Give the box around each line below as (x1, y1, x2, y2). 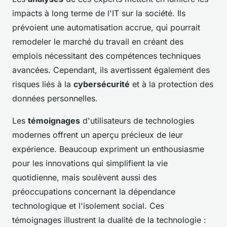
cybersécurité (73, 79, 130, 90)
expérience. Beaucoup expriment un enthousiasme (12, 144, 204, 155)
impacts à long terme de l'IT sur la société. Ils (12, 8, 185, 19)
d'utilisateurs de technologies (80, 116, 194, 126)
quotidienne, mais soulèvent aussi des (12, 172, 157, 183)
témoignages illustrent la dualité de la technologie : (12, 215, 206, 225)
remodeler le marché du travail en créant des (12, 36, 183, 47)
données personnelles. (12, 93, 98, 104)
